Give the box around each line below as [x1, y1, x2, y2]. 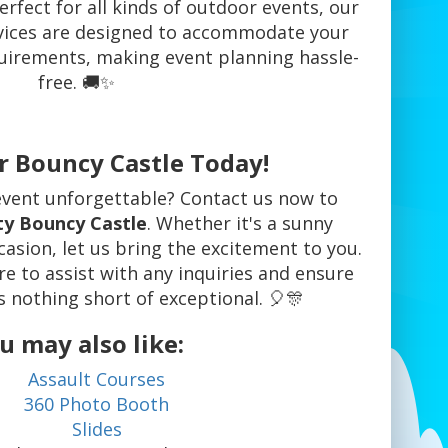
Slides [71, 417, 122, 442]
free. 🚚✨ [38, 70, 116, 95]
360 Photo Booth [24, 392, 170, 417]
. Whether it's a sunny [146, 211, 333, 236]
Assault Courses [28, 367, 166, 392]
